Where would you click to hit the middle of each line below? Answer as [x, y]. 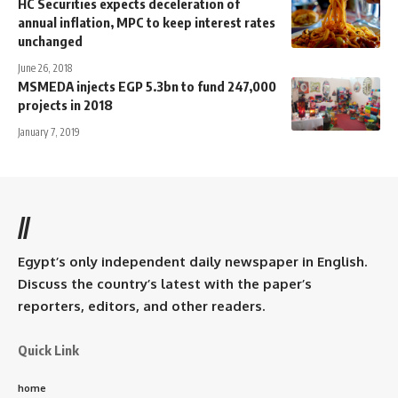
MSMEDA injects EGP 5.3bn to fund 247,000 [147, 86]
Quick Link [48, 350]
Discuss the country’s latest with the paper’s [165, 283]
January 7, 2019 [49, 131]
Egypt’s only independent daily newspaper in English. [192, 261]
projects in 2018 [65, 104]
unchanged [50, 40]
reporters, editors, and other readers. [141, 306]
